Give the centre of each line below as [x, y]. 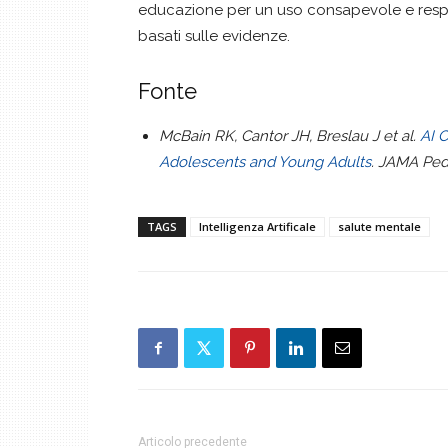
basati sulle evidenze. [214, 36]
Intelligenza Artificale [257, 226]
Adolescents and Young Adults [265, 162]
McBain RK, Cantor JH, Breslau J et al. [289, 136]
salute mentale [379, 226]
